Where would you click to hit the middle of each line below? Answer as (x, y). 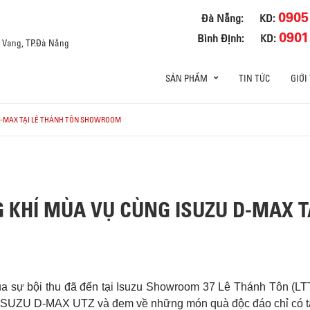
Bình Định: (221, 38)
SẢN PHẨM (186, 78)
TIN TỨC (254, 78)
